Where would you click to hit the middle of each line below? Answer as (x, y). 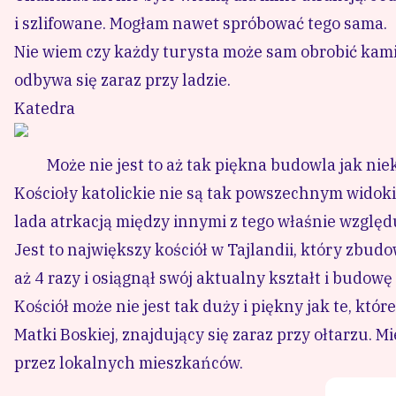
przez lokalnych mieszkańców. (129, 362)
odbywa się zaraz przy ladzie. (122, 80)
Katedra (45, 108)
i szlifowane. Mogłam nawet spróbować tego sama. (201, 23)
